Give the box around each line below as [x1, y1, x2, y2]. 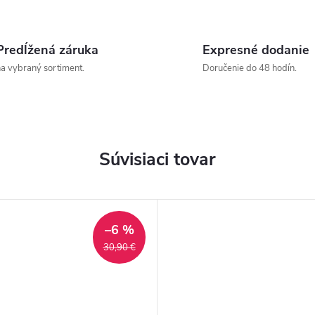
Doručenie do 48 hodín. [202, 62, 297, 75]
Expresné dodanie [202, 41, 309, 58]
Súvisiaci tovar [99, 148, 216, 172]
